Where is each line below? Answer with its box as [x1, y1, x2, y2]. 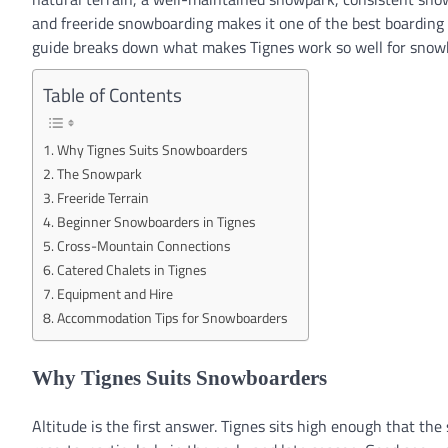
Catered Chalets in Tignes [56, 258, 207, 281]
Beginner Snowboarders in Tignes [56, 210, 256, 233]
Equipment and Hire [56, 282, 173, 305]
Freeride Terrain [56, 186, 149, 209]
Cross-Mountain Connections [56, 234, 231, 257]
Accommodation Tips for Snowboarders [56, 306, 288, 329]
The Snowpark [56, 162, 142, 185]
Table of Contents [43, 79, 182, 109]
